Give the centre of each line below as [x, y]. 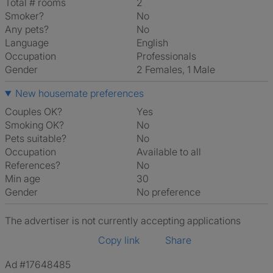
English [155, 43]
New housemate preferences [79, 93]
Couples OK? [34, 112]
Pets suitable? [36, 138]
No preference [172, 192]
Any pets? [27, 29]
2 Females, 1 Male [179, 69]
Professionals [169, 56]
